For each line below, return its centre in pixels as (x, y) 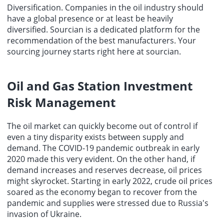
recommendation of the (53, 40)
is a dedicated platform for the (142, 29)
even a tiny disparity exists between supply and (95, 137)
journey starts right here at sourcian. (110, 51)
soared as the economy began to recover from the (102, 192)
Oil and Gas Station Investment (100, 86)
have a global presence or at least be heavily (90, 18)
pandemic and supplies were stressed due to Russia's (108, 203)
